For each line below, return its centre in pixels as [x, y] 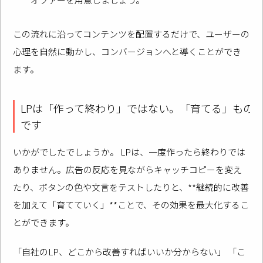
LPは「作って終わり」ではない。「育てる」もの [137, 108]
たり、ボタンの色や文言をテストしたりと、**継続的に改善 [131, 187]
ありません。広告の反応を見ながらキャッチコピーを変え [128, 169]
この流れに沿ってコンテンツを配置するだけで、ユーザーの [131, 33]
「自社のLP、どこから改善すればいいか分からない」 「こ [129, 251]
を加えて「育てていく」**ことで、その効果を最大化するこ [131, 204]
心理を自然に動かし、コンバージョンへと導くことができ [127, 51]
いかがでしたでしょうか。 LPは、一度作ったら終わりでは [129, 151]
